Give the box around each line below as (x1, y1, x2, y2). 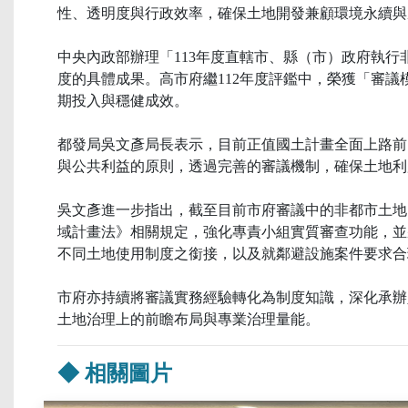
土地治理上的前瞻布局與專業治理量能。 (57, 311, 320, 328)
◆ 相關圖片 (57, 362, 172, 386)
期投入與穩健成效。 (57, 93, 189, 109)
